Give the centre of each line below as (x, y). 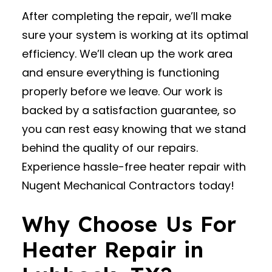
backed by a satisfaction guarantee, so (129, 110)
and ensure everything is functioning (121, 73)
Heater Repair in (113, 250)
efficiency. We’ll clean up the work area (127, 54)
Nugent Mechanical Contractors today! (128, 185)
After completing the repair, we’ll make (127, 16)
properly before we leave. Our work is (122, 91)
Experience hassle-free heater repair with (134, 167)
